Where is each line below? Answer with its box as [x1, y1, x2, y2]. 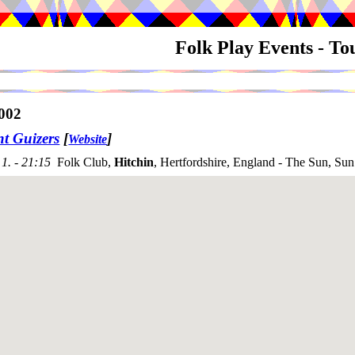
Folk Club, [57, 155, 114, 170]
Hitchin [114, 155, 154, 170]
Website [68, 132, 108, 147]
